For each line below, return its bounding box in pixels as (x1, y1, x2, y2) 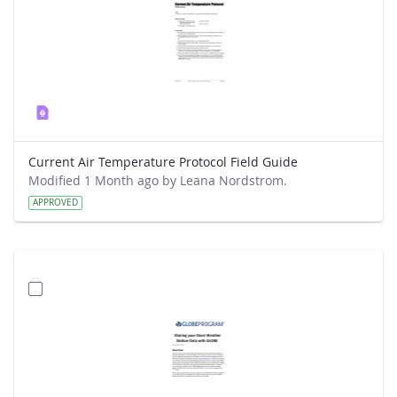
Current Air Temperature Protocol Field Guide (28, 153, 298, 170)
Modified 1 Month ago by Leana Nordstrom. (28, 172, 287, 189)
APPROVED (33, 197, 78, 208)
